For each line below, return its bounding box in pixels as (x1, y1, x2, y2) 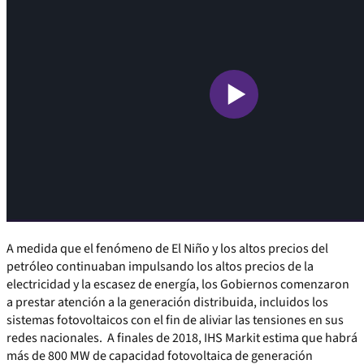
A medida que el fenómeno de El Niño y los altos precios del (6, 240, 328, 258)
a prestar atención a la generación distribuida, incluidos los (6, 293, 328, 311)
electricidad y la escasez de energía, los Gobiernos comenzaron (6, 275, 349, 293)
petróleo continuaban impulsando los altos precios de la (6, 258, 314, 275)
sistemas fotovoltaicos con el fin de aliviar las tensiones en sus (6, 311, 344, 329)
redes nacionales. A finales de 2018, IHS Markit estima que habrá (6, 329, 357, 347)
